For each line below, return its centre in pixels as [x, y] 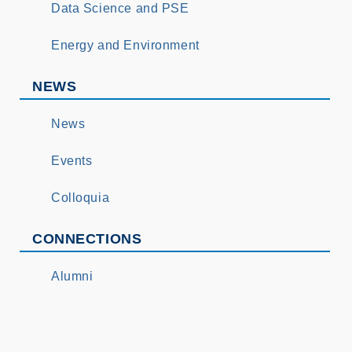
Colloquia [81, 198]
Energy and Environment [125, 45]
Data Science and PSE [120, 8]
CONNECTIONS [87, 239]
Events [72, 161]
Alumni [72, 276]
